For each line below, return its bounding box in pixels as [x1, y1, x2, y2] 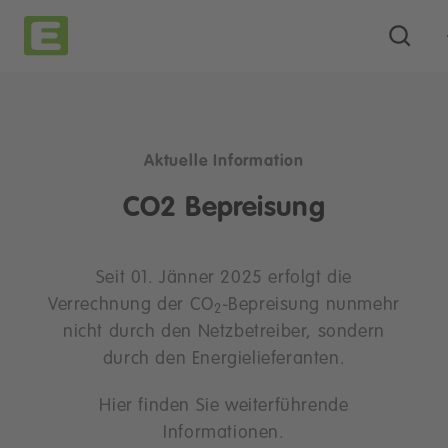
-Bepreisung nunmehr [221, 296, 400, 314]
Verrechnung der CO [48, 296, 214, 314]
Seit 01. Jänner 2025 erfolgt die [95, 269, 353, 287]
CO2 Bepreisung [122, 194, 326, 222]
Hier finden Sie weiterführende [99, 397, 349, 415]
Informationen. [163, 424, 285, 442]
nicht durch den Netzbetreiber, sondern [63, 323, 385, 341]
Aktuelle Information [144, 154, 304, 170]
